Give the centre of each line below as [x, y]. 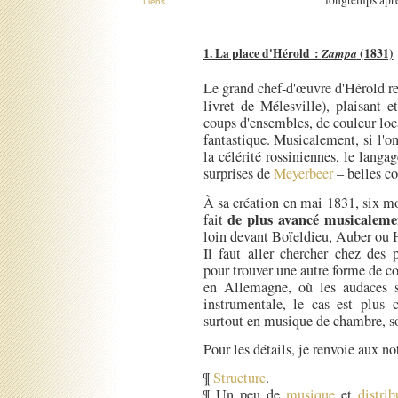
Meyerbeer [303, 173]
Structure [239, 377]
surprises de [238, 173]
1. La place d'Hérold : [262, 54]
